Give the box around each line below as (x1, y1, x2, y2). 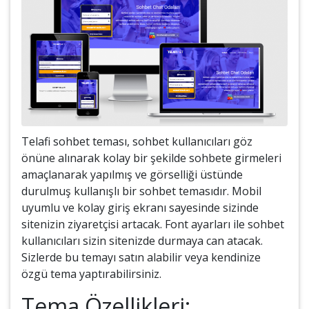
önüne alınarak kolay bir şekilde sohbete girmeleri (21, 150, 281, 166)
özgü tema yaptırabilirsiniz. (21, 266, 161, 281)
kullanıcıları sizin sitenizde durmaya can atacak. (21, 232, 263, 248)
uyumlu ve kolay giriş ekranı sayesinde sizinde (21, 199, 259, 215)
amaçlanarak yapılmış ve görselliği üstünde (21, 166, 243, 182)
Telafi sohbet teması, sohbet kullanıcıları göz (21, 133, 252, 149)
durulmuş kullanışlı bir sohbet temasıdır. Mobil (21, 183, 261, 199)
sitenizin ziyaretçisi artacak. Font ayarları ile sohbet (21, 216, 284, 232)
